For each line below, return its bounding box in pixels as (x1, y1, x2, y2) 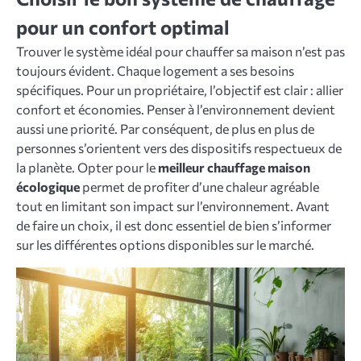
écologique (16, 179, 80, 194)
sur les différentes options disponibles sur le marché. (16, 237, 314, 252)
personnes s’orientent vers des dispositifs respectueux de (16, 140, 342, 156)
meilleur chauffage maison (158, 160, 310, 175)
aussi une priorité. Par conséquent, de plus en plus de (16, 121, 314, 136)
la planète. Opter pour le (16, 160, 158, 175)
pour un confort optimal (16, 15, 230, 39)
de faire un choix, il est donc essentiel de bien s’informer (16, 218, 331, 233)
